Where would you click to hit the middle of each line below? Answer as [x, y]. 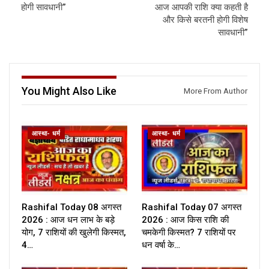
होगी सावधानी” [44, 8]
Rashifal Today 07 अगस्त [192, 207]
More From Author [216, 91]
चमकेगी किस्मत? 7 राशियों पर [189, 233]
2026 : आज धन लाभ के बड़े [68, 220]
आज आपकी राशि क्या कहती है [201, 8]
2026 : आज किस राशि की [185, 220]
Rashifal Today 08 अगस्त [71, 207]
